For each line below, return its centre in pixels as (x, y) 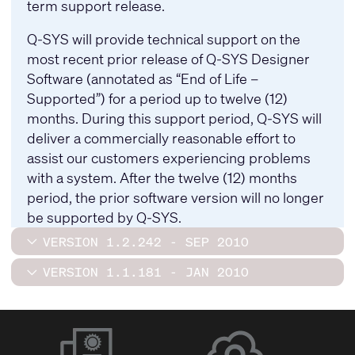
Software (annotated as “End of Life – (142, 79)
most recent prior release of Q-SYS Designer (168, 59)
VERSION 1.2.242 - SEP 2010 (145, 241)
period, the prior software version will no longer (175, 198)
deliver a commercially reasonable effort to (161, 138)
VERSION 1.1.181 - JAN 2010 (145, 272)
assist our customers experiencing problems (168, 158)
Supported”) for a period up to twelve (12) (157, 99)
